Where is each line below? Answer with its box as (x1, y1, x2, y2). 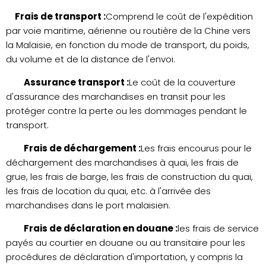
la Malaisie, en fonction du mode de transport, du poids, (6, 38, 249, 51)
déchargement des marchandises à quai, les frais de (6, 156, 239, 169)
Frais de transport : (15, 9, 106, 23)
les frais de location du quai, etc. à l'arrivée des (6, 184, 211, 197)
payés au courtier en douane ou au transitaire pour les (6, 236, 245, 249)
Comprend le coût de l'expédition (106, 9, 253, 23)
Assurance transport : (24, 75, 129, 88)
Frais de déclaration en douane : (24, 221, 178, 235)
